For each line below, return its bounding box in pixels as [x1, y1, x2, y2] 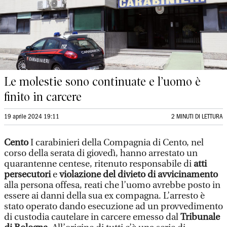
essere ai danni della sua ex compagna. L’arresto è [4, 191, 205, 201]
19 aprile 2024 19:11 [4, 114, 59, 120]
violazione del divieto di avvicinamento [57, 169, 218, 180]
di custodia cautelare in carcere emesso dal [4, 212, 180, 222]
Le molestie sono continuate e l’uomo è [4, 74, 201, 89]
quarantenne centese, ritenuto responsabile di [4, 159, 194, 169]
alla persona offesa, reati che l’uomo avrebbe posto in [4, 180, 220, 191]
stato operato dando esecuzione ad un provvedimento [4, 201, 223, 212]
